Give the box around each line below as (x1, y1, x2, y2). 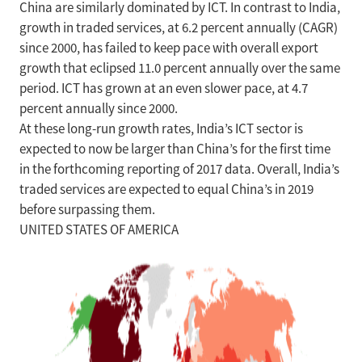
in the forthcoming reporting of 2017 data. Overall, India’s (19, 161, 339, 178)
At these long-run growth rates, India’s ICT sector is (19, 120, 303, 137)
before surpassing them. (19, 201, 155, 218)
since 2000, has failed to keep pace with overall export (19, 40, 318, 57)
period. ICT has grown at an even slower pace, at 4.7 (19, 80, 308, 97)
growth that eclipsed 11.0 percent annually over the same (19, 60, 340, 77)
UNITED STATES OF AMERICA (19, 221, 179, 238)
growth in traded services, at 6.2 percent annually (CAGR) (19, 19, 338, 36)
